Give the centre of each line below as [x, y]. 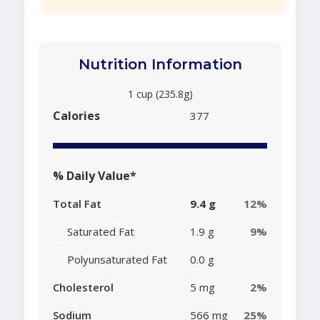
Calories [76, 116]
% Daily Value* [95, 176]
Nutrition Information [160, 65]
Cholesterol [83, 287]
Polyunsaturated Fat [117, 260]
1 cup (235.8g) [160, 94]
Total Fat [77, 204]
